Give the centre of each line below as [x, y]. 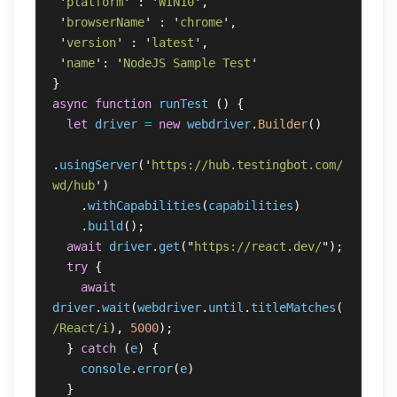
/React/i [81, 328]
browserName [105, 22]
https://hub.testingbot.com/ [247, 165]
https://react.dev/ [258, 246]
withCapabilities [144, 206]
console [105, 369]
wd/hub [74, 185]
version [91, 43]
